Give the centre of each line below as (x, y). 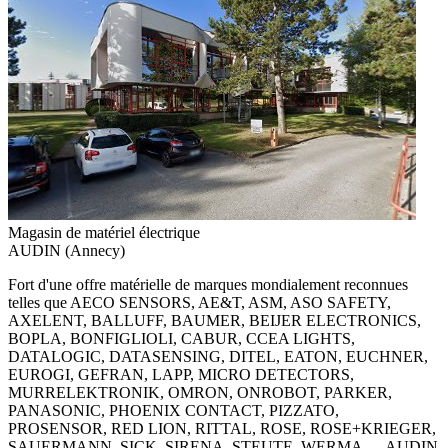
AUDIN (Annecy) (66, 251)
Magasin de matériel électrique (104, 233)
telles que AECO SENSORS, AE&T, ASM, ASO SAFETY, (199, 303)
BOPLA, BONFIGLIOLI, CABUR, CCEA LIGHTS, (181, 339)
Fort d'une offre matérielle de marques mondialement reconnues (208, 285)
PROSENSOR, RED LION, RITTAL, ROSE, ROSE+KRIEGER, (222, 429)
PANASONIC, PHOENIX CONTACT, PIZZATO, (173, 411)
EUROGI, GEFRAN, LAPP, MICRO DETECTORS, (181, 375)
